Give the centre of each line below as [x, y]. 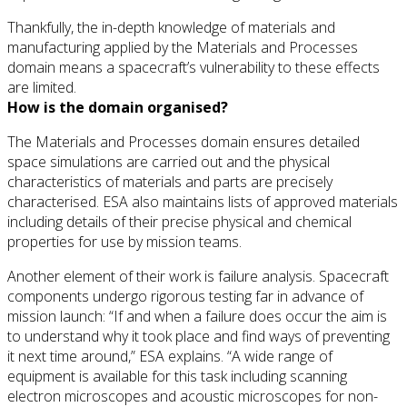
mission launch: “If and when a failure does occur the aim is [197, 316]
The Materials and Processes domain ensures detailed [184, 141]
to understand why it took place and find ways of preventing [199, 336]
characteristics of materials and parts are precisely [170, 181]
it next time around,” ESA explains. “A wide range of [170, 356]
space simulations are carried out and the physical [169, 161]
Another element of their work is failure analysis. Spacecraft [198, 276]
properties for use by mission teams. [124, 241]
